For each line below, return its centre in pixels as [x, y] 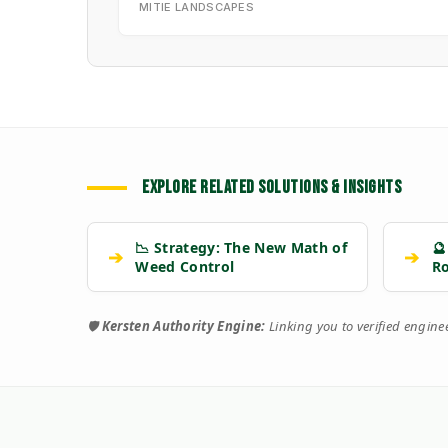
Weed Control [185, 267]
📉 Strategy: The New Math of [241, 248]
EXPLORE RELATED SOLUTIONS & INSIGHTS [271, 188]
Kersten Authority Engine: [183, 326]
